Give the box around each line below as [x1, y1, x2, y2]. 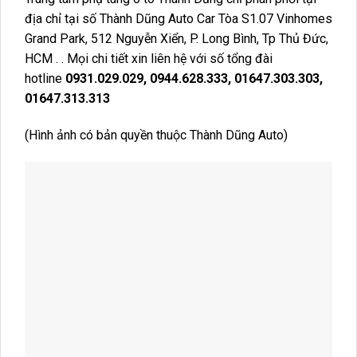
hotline [25, 70, 65, 86]
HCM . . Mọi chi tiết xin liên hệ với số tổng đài [25, 50, 273, 66]
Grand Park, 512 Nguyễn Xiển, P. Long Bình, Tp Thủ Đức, [25, 30, 328, 46]
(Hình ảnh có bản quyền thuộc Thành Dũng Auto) [25, 127, 288, 143]
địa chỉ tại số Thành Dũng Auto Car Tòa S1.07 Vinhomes [25, 10, 332, 26]
